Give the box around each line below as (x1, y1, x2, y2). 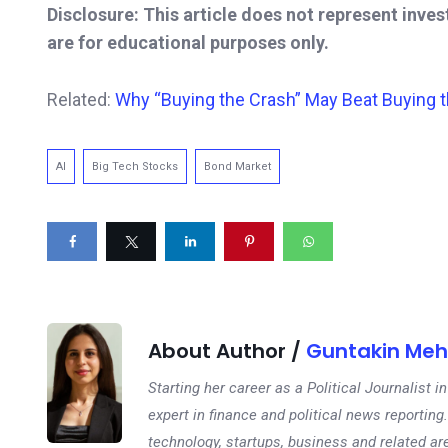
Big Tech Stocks (92, 159, 178, 173)
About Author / (148, 336, 306, 365)
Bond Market (204, 159, 271, 173)
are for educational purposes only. (47, 32, 329, 54)
